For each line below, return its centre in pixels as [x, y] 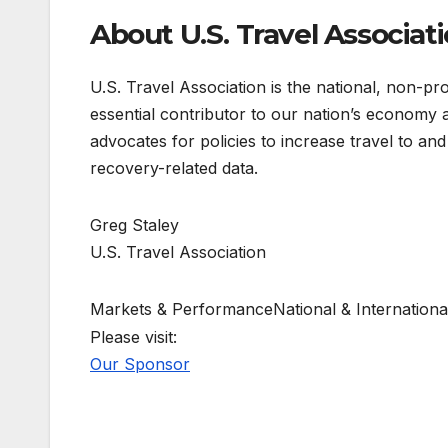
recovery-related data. [174, 168]
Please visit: [133, 337]
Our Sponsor [140, 364]
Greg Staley [134, 225]
